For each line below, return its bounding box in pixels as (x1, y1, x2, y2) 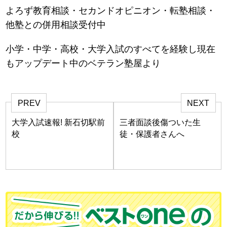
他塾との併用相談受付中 (6, 20, 106, 30)
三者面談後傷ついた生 (120, 118, 201, 127)
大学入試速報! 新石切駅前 (12, 118, 105, 127)
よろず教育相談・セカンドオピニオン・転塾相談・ (6, 6, 216, 16)
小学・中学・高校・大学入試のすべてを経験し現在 (6, 44, 216, 55)
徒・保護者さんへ (120, 129, 185, 138)
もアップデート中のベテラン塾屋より (6, 58, 161, 69)
